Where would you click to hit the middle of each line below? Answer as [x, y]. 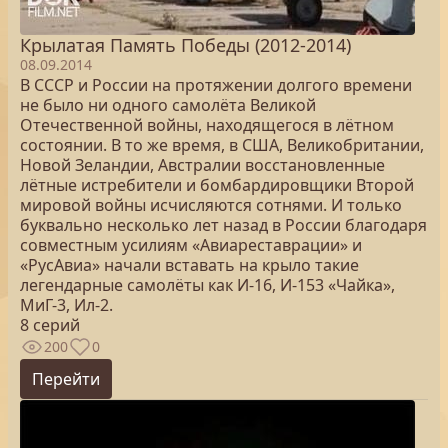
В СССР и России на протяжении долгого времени [216, 85]
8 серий [50, 325]
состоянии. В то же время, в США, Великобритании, [222, 145]
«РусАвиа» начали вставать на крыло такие [189, 265]
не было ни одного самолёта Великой [168, 105]
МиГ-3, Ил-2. [66, 305]
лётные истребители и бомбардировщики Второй [217, 185]
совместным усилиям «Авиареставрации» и [191, 245]
